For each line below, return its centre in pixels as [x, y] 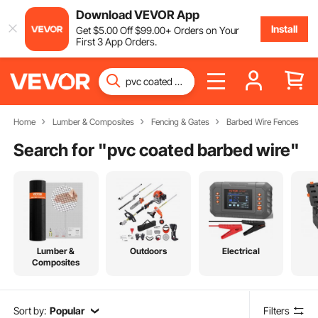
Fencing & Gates [180, 122]
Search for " [61, 150]
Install [284, 28]
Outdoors [149, 251]
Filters [277, 310]
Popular [67, 310]
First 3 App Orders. [116, 41]
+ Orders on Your [202, 30]
